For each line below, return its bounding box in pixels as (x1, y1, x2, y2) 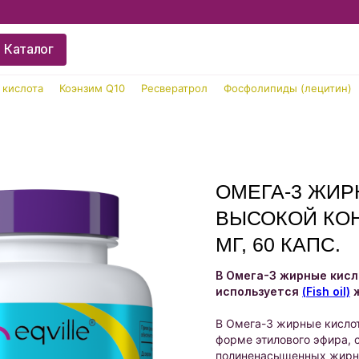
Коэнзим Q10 (59, 82, 125, 95)
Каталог (4, 40, 54, 57)
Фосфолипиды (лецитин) (224, 82, 352, 95)
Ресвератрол (141, 82, 208, 95)
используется (216, 284, 302, 298)
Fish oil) (306, 284, 350, 298)
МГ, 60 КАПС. (216, 233, 341, 256)
